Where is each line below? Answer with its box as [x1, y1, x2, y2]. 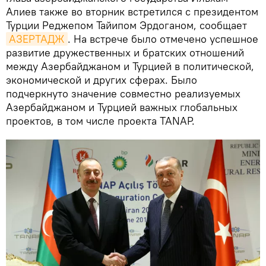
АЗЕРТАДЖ [9, 32, 65, 46]
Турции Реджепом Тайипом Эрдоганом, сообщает [6, 18, 247, 33]
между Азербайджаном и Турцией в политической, [6, 59, 254, 74]
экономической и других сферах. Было [6, 73, 197, 87]
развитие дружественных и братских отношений [6, 46, 244, 60]
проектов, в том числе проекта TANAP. [6, 114, 195, 128]
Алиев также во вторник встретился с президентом [6, 5, 258, 19]
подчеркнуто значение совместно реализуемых [6, 87, 240, 101]
